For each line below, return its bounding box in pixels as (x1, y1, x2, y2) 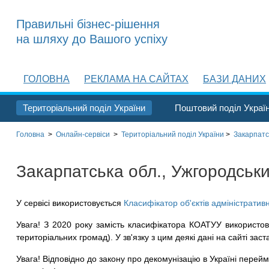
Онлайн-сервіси (56, 130, 110, 139)
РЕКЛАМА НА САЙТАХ (84, 74, 189, 84)
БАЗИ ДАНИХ (203, 74, 266, 84)
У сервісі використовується (16, 198, 124, 208)
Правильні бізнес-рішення (16, 17, 160, 31)
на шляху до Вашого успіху (16, 32, 168, 46)
